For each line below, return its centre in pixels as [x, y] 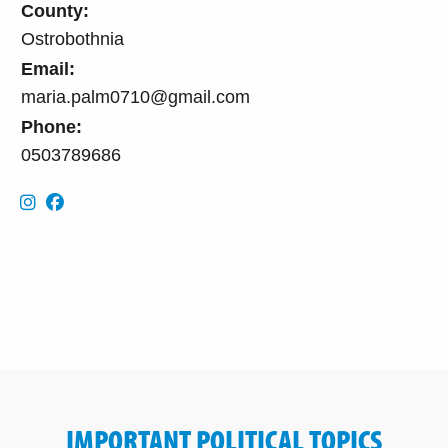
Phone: [51, 126]
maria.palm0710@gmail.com [135, 96]
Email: [48, 68]
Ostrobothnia [72, 38]
